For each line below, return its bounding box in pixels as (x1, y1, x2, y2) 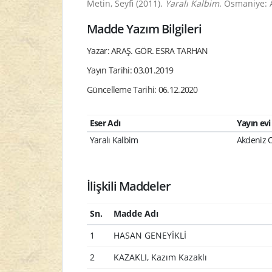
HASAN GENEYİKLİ (113, 229, 186, 241)
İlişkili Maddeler (87, 178, 171, 194)
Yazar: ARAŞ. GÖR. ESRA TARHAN (87, 45, 208, 56)
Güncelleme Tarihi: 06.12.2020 (87, 84, 198, 95)
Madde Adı (113, 208, 158, 219)
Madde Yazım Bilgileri (87, 21, 202, 37)
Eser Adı (89, 117, 121, 129)
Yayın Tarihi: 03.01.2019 (87, 64, 174, 76)
